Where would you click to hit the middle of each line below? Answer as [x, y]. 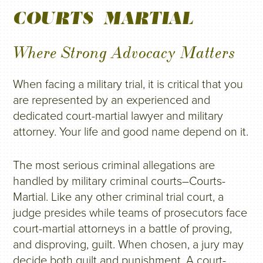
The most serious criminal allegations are [114, 166]
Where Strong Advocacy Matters [124, 53]
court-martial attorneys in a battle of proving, [123, 229]
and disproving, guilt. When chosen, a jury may [129, 245]
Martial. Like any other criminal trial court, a [119, 197]
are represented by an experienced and [112, 100]
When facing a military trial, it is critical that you [128, 85]
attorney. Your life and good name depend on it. [131, 132]
